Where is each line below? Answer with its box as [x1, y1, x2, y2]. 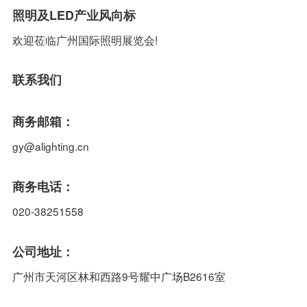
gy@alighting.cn [12, 138, 89, 154]
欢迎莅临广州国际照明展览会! [12, 32, 158, 47]
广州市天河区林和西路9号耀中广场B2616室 [12, 268, 225, 284]
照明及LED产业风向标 [12, 5, 136, 24]
